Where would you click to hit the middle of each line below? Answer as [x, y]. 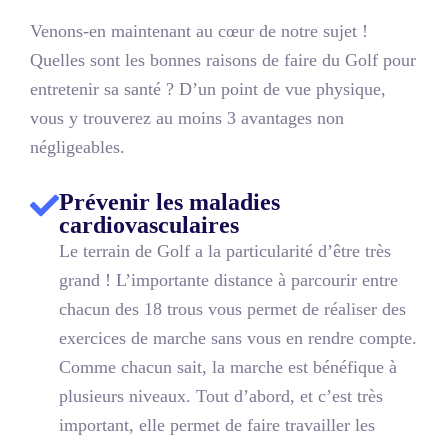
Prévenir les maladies [169, 201]
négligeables [75, 147]
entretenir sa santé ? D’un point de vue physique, [208, 89]
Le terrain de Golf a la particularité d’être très [225, 250]
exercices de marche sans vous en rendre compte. [238, 337]
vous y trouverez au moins [128, 118]
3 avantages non [285, 118]
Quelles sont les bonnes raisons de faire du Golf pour [223, 60]
